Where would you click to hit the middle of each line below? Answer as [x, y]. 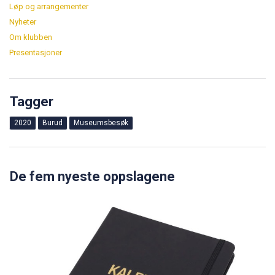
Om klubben [31, 37]
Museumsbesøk [101, 122]
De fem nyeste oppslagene [92, 176]
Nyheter [23, 21]
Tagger [32, 101]
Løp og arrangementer [49, 6]
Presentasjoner [36, 52]
